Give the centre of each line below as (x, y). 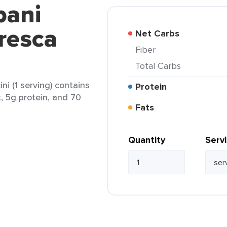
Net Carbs (161, 33)
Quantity (147, 140)
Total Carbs (160, 66)
